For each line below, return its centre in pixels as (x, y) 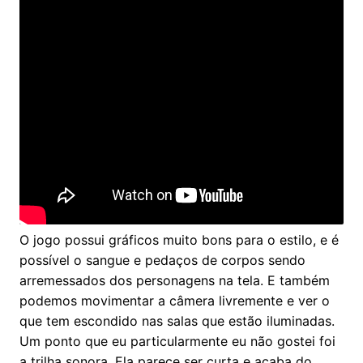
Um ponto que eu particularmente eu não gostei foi (177, 341)
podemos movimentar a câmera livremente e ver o (174, 300)
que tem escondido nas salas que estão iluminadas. (177, 320)
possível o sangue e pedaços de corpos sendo (162, 260)
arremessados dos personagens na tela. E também (174, 280)
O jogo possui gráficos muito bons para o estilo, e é (179, 239)
